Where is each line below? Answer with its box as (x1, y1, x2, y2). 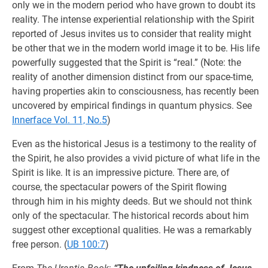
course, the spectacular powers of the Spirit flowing (12, 181, 227, 193)
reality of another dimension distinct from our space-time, (12, 71, 253, 83)
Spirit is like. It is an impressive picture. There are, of (12, 167, 230, 178)
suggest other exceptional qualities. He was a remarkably (12, 224, 252, 236)
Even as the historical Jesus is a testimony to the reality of (12, 138, 257, 150)
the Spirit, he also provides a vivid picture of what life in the (12, 153, 260, 164)
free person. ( (12, 239, 67, 250)
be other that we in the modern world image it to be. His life (12, 42, 260, 54)
